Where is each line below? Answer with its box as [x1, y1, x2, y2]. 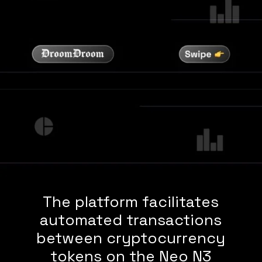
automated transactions [39, 210, 222, 230]
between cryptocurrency [36, 228, 225, 249]
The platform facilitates [42, 192, 219, 212]
